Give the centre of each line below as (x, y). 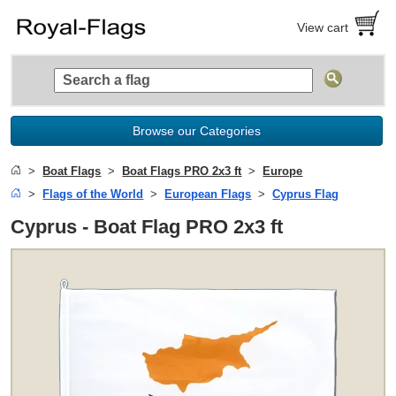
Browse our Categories (197, 130)
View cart (323, 27)
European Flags (208, 194)
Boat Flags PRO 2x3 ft (182, 171)
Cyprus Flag (306, 194)
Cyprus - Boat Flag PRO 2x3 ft (147, 226)
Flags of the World (93, 194)
